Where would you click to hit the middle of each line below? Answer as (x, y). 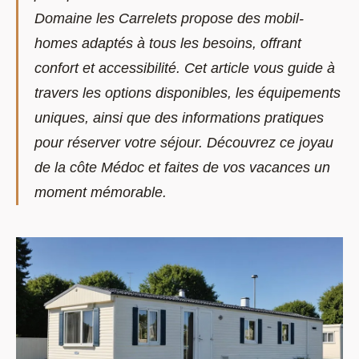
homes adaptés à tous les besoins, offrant (168, 43)
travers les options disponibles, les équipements (188, 93)
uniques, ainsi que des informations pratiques (179, 117)
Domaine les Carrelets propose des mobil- (169, 18)
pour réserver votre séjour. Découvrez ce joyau (184, 142)
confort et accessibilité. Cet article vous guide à (185, 68)
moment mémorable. (101, 192)
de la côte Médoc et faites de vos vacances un (182, 167)
